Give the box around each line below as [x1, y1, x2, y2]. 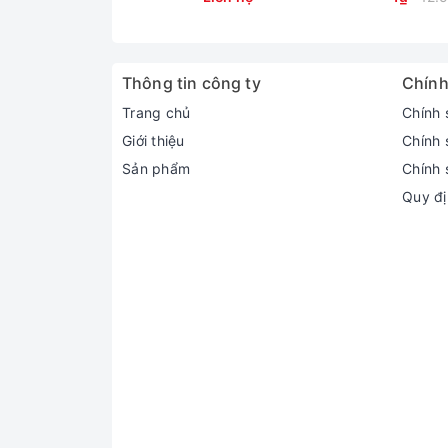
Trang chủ [122, 103, 191, 121]
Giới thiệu [122, 131, 185, 149]
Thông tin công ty [122, 72, 261, 93]
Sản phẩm [122, 159, 190, 177]
